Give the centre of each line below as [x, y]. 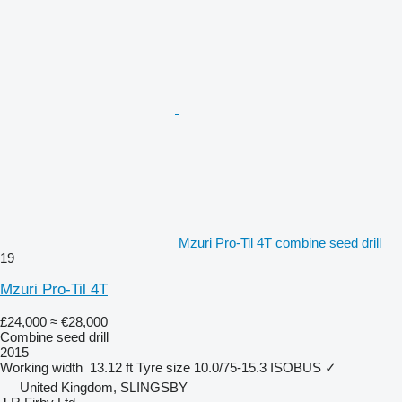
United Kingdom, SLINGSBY [104, 387]
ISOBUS [296, 367]
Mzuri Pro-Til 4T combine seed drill [280, 243]
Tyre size [163, 367]
